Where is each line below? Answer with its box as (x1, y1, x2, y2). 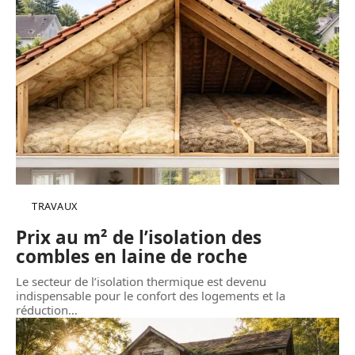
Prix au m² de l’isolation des (16, 224, 261, 250)
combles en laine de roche (16, 243, 247, 269)
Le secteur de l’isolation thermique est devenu (16, 273, 266, 289)
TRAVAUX (32, 198, 78, 213)
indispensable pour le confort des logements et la (16, 287, 285, 303)
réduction (16, 301, 68, 318)
